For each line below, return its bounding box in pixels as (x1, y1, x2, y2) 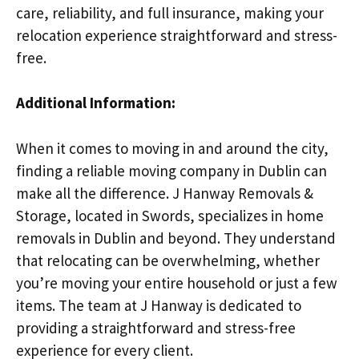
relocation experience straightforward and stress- (16, 25, 337, 45)
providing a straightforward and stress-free (16, 317, 296, 337)
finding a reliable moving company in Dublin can (16, 160, 327, 180)
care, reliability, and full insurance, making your (16, 2, 324, 22)
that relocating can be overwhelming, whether (16, 250, 320, 270)
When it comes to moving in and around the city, (16, 138, 329, 158)
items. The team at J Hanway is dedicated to (16, 295, 301, 315)
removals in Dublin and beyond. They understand (16, 228, 336, 248)
